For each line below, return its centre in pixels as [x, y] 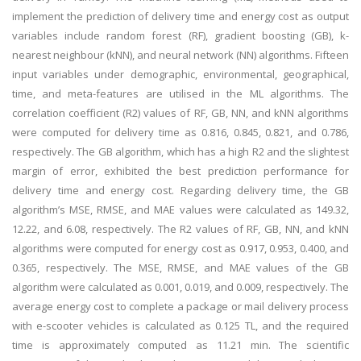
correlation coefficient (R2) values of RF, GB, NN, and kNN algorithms [180, 113]
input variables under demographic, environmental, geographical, [180, 74]
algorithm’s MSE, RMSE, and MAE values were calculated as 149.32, [180, 210]
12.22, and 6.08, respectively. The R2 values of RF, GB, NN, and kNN [180, 229]
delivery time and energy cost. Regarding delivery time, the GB [180, 190]
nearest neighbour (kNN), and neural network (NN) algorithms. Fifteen [180, 55]
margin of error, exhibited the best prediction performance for [180, 171]
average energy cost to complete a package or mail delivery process [180, 306]
